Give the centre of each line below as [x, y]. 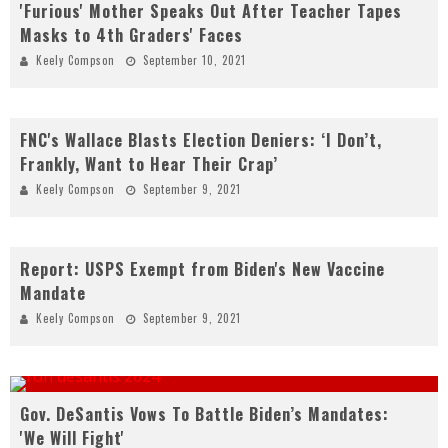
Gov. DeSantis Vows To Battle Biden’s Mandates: [204, 414]
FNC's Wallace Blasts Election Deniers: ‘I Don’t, [201, 140]
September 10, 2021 [194, 60]
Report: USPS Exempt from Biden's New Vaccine [202, 269]
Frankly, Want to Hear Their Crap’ [149, 164]
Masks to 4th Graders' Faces [131, 35]
